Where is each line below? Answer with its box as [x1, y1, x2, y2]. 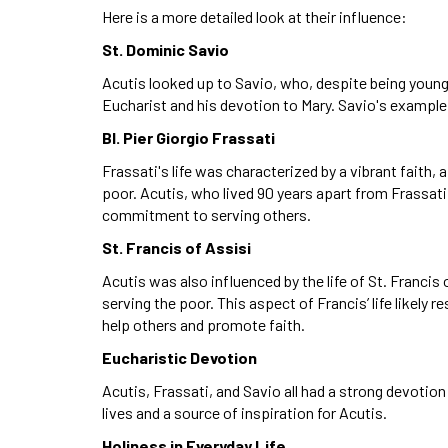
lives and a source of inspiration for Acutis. [102, 402, 387, 422]
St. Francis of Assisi [102, 237, 251, 257]
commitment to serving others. [102, 204, 311, 224]
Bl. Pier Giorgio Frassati [102, 127, 275, 147]
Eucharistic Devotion [102, 347, 257, 367]
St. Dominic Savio [102, 39, 229, 59]
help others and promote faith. [102, 314, 305, 334]
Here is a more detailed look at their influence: [102, 6, 407, 26]
